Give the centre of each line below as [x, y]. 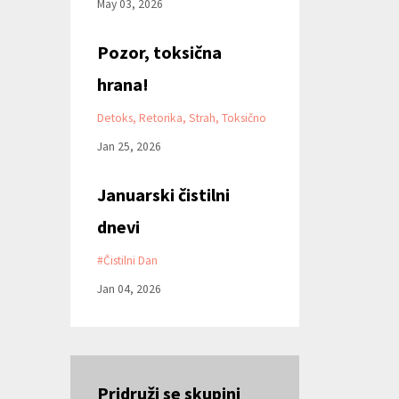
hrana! [122, 84]
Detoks [114, 118]
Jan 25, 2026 [129, 146]
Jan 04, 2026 [129, 289]
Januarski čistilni [163, 194]
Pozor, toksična [159, 52]
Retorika [160, 118]
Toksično [244, 118]
